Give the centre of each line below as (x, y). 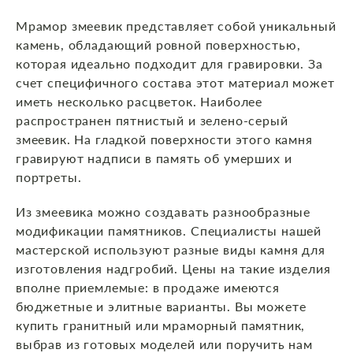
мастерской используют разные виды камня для (171, 250)
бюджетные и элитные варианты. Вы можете (161, 307)
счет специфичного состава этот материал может (175, 83)
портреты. (49, 177)
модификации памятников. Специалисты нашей (169, 231)
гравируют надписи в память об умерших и (154, 158)
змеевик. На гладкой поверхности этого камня (164, 139)
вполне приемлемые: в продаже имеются (148, 288)
